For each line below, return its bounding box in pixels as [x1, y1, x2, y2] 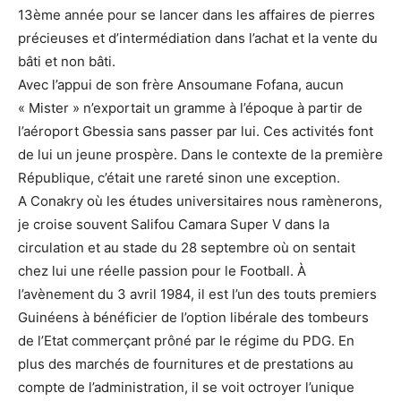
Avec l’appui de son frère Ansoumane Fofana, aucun [18, 76, 344, 93]
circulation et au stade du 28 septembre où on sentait [18, 239, 355, 256]
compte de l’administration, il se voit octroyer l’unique [18, 379, 354, 396]
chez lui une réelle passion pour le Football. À [18, 262, 306, 279]
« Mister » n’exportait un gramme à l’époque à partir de [18, 99, 363, 116]
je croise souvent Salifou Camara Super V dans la [18, 216, 329, 233]
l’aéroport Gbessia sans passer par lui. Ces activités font [18, 123, 373, 140]
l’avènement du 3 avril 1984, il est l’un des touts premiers [18, 286, 377, 303]
